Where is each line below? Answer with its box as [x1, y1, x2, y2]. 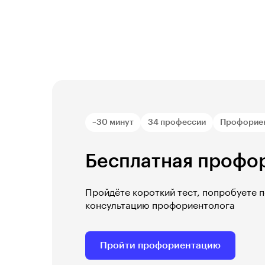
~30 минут [92, 118, 134, 127]
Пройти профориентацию [100, 240, 221, 250]
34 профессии [148, 118, 206, 127]
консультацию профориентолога [85, 201, 235, 211]
